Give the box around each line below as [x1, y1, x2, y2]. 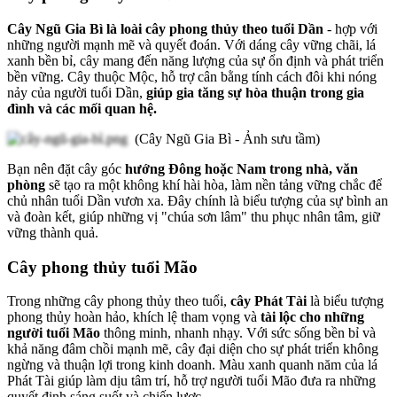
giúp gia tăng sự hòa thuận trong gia [146, 85, 364, 100]
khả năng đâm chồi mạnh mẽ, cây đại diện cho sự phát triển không [7, 341, 378, 357]
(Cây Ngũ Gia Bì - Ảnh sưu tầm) [128, 131, 320, 146]
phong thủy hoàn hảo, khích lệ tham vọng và [7, 309, 257, 325]
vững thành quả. [7, 225, 102, 240]
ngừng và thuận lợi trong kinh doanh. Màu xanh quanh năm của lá [7, 357, 378, 373]
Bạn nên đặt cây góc [7, 161, 125, 176]
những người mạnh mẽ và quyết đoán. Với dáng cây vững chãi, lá [7, 37, 376, 52]
